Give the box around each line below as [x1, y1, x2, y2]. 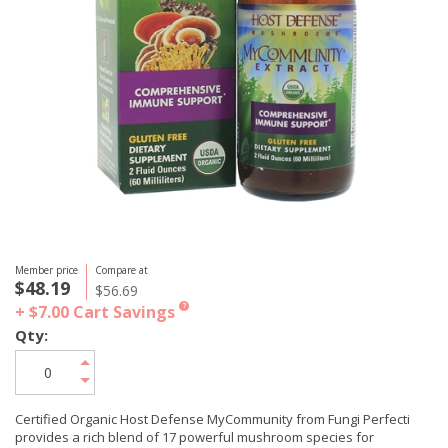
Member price [15, 263, 78, 277]
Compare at [95, 263, 148, 277]
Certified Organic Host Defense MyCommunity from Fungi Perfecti [15, 410, 410, 428]
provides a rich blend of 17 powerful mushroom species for [15, 428, 374, 446]
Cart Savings [73, 301, 175, 323]
